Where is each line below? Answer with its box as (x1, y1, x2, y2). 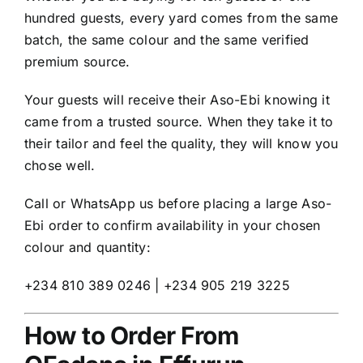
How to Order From (24, 321, 239, 351)
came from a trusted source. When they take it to (24, 113, 334, 130)
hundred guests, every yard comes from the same (24, 10, 339, 27)
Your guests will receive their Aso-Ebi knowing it (24, 92, 330, 109)
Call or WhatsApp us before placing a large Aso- (24, 195, 332, 212)
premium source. (24, 53, 130, 70)
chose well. (24, 157, 96, 174)
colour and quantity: (24, 239, 151, 256)
